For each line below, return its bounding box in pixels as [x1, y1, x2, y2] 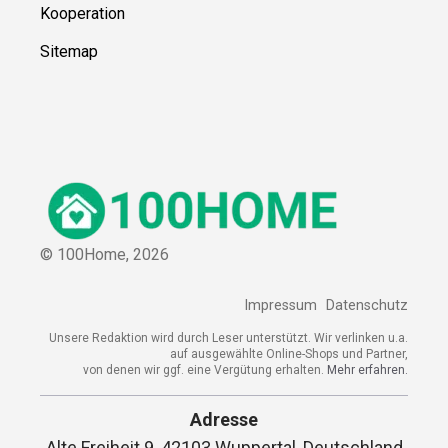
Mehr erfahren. [327, 362, 408, 377]
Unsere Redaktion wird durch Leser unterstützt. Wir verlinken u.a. [49, 330, 408, 345]
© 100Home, [40, 245, 133, 265]
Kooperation [40, 4, 125, 24]
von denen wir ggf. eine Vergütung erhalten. [83, 362, 327, 377]
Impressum [244, 296, 317, 314]
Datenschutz [326, 296, 408, 314]
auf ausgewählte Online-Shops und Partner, [170, 346, 408, 361]
